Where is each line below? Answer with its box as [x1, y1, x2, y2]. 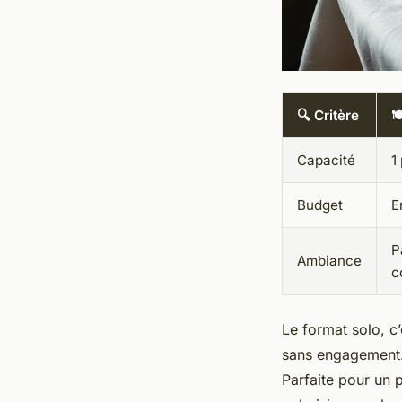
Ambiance [297, 252, 362, 270]
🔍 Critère [297, 107, 359, 125]
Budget [297, 197, 343, 214]
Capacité [297, 152, 355, 170]
